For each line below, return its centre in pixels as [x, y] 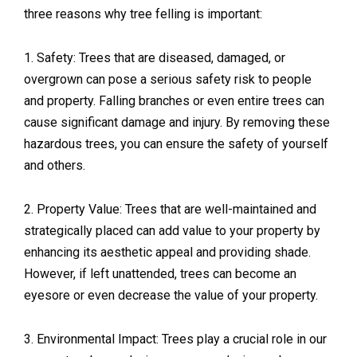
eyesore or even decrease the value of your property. [171, 296]
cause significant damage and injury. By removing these [177, 123]
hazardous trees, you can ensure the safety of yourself [176, 144]
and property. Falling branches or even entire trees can [174, 101]
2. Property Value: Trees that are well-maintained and [170, 210]
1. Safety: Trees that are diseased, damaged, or [155, 58]
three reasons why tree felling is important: [143, 14]
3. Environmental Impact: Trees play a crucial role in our [175, 339]
